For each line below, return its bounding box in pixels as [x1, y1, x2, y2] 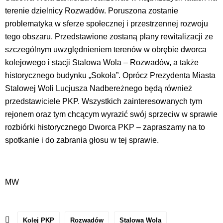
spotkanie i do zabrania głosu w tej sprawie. [5, 135, 159, 144]
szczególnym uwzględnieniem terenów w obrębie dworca [5, 45, 207, 54]
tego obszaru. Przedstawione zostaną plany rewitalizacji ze [5, 32, 213, 41]
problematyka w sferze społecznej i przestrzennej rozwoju [5, 19, 208, 28]
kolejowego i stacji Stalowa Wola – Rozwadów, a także [5, 58, 199, 67]
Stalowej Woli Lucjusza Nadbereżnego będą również [5, 84, 192, 93]
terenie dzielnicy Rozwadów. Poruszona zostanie [5, 6, 178, 15]
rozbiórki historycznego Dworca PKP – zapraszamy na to [5, 122, 205, 131]
